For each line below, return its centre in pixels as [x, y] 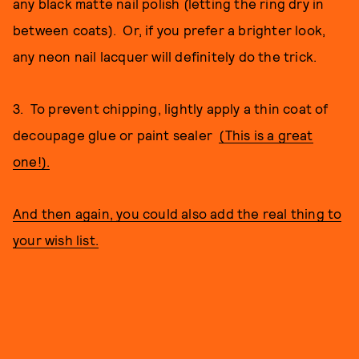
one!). [32, 161]
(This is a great [266, 135]
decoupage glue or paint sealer [116, 135]
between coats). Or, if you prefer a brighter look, [169, 30]
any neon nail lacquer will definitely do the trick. [165, 56]
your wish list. [56, 240]
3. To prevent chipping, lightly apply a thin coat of [171, 108]
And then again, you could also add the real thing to [177, 213]
